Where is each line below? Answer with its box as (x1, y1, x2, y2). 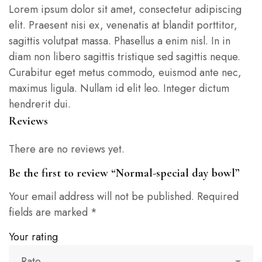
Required (197, 189, 239, 204)
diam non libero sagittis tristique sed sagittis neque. (9, 49, 240, 64)
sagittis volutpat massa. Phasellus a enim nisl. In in (9, 33, 230, 49)
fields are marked (9, 205, 91, 220)
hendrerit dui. (9, 96, 71, 112)
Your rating (9, 229, 58, 244)
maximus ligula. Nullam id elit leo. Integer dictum (9, 81, 229, 96)
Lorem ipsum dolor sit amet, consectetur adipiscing (9, 2, 242, 17)
